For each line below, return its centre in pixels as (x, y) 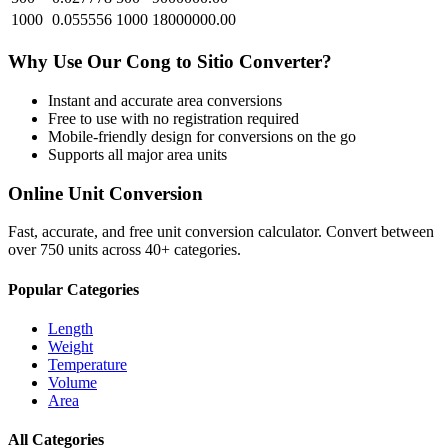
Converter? (283, 62)
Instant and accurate (112, 100)
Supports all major (107, 154)
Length (70, 328)
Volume (72, 382)
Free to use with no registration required (173, 118)
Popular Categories (73, 289)
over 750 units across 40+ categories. (124, 250)
